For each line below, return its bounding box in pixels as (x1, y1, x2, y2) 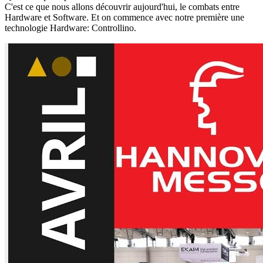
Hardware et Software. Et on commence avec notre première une (5, 12, 244, 22)
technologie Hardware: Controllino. (5, 22, 136, 33)
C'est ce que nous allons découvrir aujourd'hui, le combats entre (5, 1, 240, 12)
